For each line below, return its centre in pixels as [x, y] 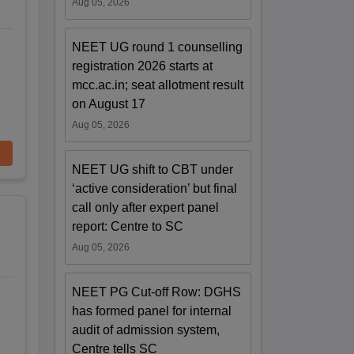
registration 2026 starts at [143, 66]
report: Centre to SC [128, 226]
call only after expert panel [146, 207]
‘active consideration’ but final [155, 188]
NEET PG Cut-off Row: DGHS [157, 292]
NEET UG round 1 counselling [158, 47]
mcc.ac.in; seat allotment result [158, 85]
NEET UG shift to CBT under [153, 169]
